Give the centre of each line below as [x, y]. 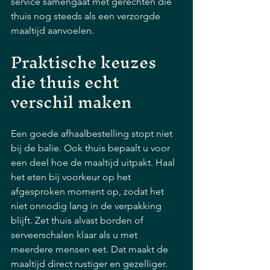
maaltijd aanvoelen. [52, 30]
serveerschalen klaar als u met [75, 235]
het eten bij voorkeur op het [72, 177]
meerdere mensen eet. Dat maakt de [91, 249]
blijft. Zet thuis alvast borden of [78, 220]
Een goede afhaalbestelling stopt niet [93, 133]
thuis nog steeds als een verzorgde [87, 16]
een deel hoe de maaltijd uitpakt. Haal [94, 162]
